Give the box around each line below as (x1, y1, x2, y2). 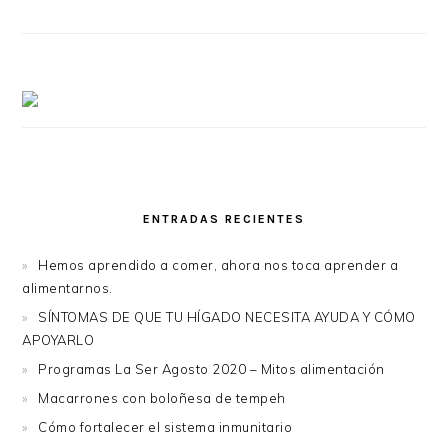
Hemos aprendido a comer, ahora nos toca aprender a (38, 257, 399, 274)
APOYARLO (22, 332, 95, 349)
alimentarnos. (22, 280, 113, 297)
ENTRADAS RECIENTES (143, 212, 305, 227)
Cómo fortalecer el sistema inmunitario (38, 419, 293, 436)
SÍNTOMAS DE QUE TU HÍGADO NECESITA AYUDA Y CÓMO (38, 309, 416, 326)
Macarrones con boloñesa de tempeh (38, 390, 286, 407)
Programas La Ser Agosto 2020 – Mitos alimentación (38, 361, 385, 378)
